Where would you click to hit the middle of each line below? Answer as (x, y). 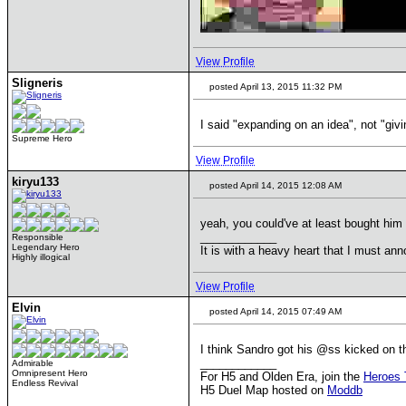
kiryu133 (35, 182)
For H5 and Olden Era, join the (282, 377)
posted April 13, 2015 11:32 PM (274, 87)
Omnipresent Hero (50, 373)
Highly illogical (41, 257)
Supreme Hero (42, 138)
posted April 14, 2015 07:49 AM (274, 311)
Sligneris (37, 83)
